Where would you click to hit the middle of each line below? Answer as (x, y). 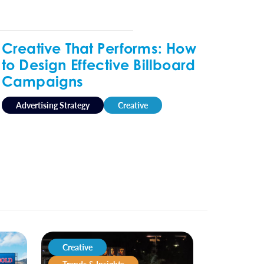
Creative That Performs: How (99, 48)
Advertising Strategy (52, 105)
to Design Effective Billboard (98, 65)
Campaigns (42, 81)
